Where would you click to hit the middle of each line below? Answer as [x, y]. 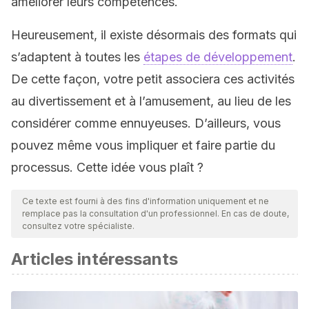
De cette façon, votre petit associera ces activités [153, 79]
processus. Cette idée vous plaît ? [107, 167]
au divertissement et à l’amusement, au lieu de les [151, 101]
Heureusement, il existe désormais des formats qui [154, 35]
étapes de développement [218, 57]
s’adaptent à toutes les [77, 57]
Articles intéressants [94, 259]
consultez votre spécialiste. [78, 226]
